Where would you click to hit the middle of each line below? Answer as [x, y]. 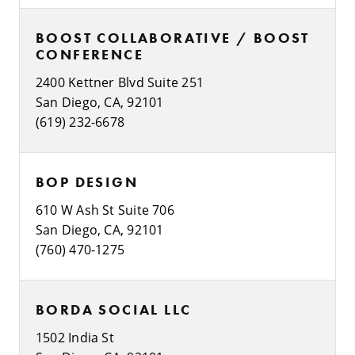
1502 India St [75, 337]
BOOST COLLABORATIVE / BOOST [173, 37]
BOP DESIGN [87, 181]
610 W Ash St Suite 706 [105, 209]
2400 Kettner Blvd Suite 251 [120, 82]
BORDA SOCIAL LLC [114, 309]
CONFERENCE [90, 54]
